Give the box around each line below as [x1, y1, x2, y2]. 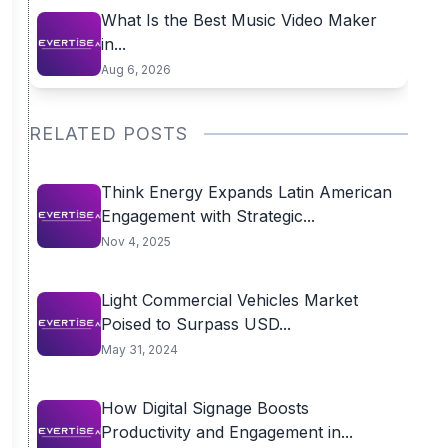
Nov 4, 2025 [100, 234, 171, 249]
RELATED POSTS [28, 123, 188, 144]
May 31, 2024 [100, 342, 178, 357]
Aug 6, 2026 [100, 62, 171, 77]
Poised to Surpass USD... [100, 314, 291, 334]
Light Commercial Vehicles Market [100, 290, 358, 310]
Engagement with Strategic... [100, 206, 315, 226]
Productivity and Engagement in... [100, 422, 353, 442]
